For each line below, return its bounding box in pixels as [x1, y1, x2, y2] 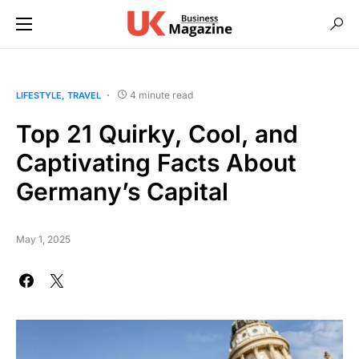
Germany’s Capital [16, 177, 228, 206]
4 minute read [130, 89, 193, 101]
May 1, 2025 [16, 233, 71, 245]
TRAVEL [67, 90, 101, 101]
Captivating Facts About [16, 148, 296, 177]
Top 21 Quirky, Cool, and [16, 119, 298, 148]
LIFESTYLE [16, 90, 62, 101]
